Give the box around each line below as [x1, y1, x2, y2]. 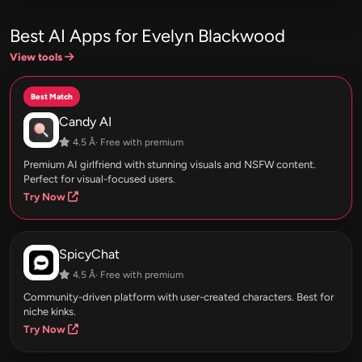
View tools [10, 51, 65, 64]
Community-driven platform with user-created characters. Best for [23, 291, 334, 304]
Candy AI [59, 114, 112, 130]
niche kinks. [23, 305, 76, 318]
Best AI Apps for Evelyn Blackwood [10, 25, 285, 48]
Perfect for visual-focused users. [23, 173, 175, 186]
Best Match [31, 91, 73, 103]
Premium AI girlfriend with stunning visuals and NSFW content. [23, 158, 316, 171]
